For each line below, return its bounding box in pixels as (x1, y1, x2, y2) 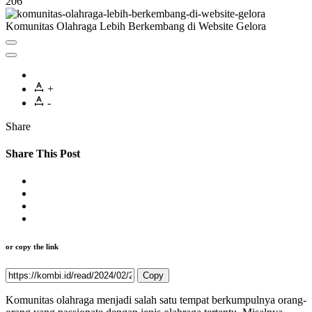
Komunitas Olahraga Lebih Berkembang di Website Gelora (6, 19, 266, 32)
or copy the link (6, 242, 58, 251)
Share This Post (6, 148, 80, 160)
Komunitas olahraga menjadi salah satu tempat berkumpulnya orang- (6, 294, 306, 306)
